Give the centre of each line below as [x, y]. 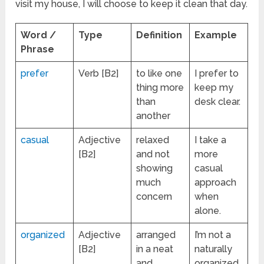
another [154, 115]
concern [154, 196]
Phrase [38, 49]
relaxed [153, 140]
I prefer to [217, 73]
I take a [211, 140]
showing [155, 168]
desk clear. [218, 101]
